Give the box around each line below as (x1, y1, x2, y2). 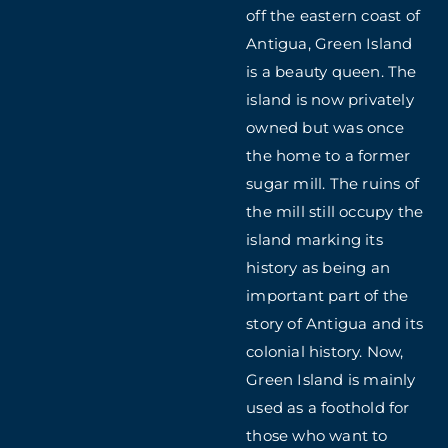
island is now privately (246, 90, 414, 110)
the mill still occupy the (246, 202, 424, 222)
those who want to (246, 426, 388, 446)
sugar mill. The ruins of (246, 174, 420, 194)
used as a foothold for (246, 398, 410, 418)
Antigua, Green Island (246, 34, 413, 54)
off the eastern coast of (246, 6, 421, 26)
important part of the (246, 286, 409, 306)
